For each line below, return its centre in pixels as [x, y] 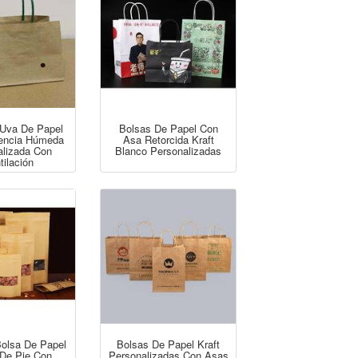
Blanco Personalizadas [169, 150]
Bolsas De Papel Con [168, 128]
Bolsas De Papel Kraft [169, 344]
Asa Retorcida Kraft [168, 139]
